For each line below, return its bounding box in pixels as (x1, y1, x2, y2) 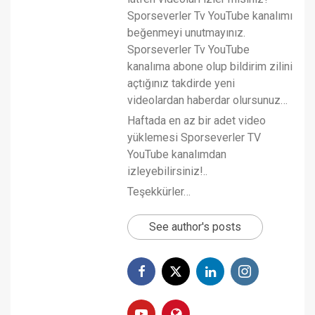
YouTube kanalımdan (127, 147, 226, 161)
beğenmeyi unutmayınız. (127, 25, 245, 39)
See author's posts (149, 219, 241, 233)
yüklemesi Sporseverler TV (127, 130, 261, 144)
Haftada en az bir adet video (127, 113, 266, 127)
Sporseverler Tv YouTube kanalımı (127, 8, 292, 22)
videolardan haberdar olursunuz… (127, 93, 288, 107)
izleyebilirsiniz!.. (127, 164, 207, 178)
